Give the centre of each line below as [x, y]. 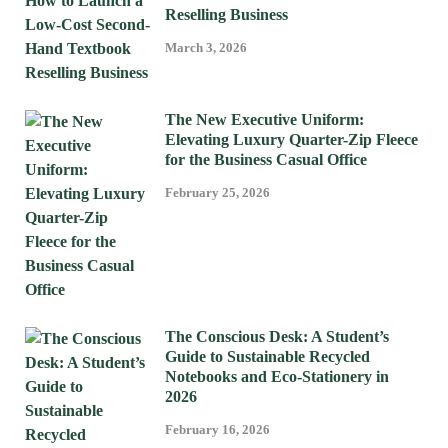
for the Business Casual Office [266, 159]
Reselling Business [226, 14]
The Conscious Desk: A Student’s [277, 336]
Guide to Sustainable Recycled [267, 356]
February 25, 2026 [217, 192]
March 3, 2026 [206, 47]
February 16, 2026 [217, 429]
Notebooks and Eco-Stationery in [277, 376]
